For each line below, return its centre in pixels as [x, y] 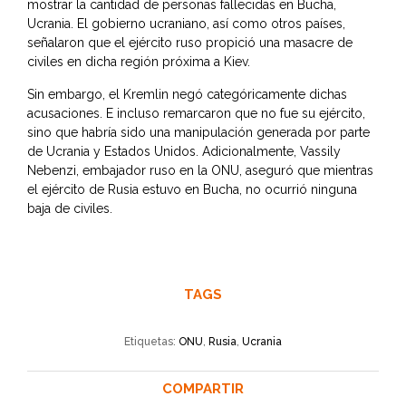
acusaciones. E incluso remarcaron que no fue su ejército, [196, 114]
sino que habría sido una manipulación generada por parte [198, 133]
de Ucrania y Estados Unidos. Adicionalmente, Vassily [184, 152]
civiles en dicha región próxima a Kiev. [139, 62]
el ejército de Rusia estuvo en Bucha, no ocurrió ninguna [192, 190]
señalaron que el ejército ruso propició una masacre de [190, 43]
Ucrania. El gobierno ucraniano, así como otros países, [186, 24]
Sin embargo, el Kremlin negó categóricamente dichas [187, 95]
